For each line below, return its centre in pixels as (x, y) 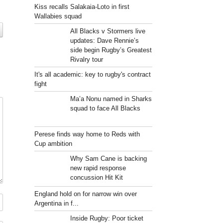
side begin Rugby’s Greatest (111, 50)
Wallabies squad (58, 16)
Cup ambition (54, 144)
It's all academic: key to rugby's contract (93, 74)
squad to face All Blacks (105, 108)
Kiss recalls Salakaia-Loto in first (82, 7)
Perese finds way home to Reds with (87, 134)
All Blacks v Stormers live (108, 31)
